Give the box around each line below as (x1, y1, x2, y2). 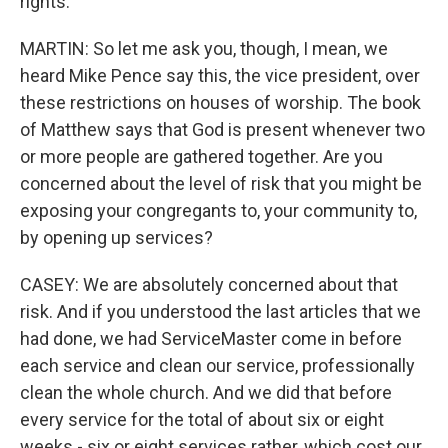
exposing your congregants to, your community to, (20, 200, 417, 221)
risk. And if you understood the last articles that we (20, 301, 421, 322)
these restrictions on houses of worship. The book (20, 92, 421, 113)
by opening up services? (20, 227, 213, 248)
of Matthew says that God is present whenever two (20, 119, 425, 140)
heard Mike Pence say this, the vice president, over (20, 65, 420, 86)
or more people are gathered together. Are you (20, 146, 383, 167)
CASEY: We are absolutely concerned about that (20, 274, 398, 295)
